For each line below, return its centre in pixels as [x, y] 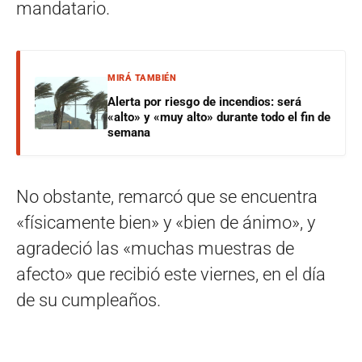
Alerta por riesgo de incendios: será [204, 102]
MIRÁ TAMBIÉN [142, 78]
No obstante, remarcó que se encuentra [167, 197]
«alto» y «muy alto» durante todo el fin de [219, 118]
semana [129, 133]
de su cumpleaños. [88, 301]
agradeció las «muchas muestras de [155, 249]
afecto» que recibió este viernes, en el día [171, 275]
